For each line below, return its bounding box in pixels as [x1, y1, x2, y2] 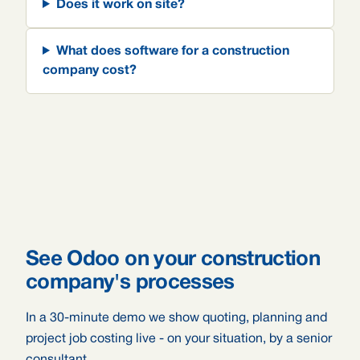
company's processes [26, 273, 235, 292]
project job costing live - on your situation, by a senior [26, 333, 332, 345]
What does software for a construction [55, 46, 289, 57]
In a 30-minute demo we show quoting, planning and [26, 313, 327, 324]
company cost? [43, 65, 137, 76]
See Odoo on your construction [26, 250, 321, 269]
